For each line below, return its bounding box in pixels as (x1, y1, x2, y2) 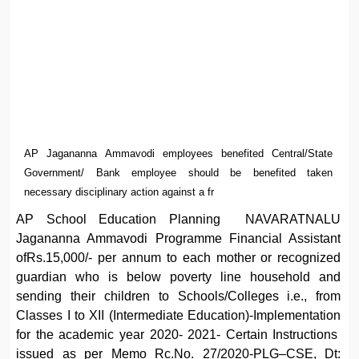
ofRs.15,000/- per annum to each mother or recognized (16, 250, 341, 264)
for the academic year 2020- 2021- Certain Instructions (16, 327, 341, 341)
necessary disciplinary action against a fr (24, 185, 215, 198)
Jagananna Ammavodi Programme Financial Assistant (16, 231, 341, 245)
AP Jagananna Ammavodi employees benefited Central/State (24, 147, 333, 159)
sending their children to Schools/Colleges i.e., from (16, 288, 341, 303)
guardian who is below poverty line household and (16, 269, 341, 284)
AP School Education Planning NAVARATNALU (16, 212, 341, 226)
